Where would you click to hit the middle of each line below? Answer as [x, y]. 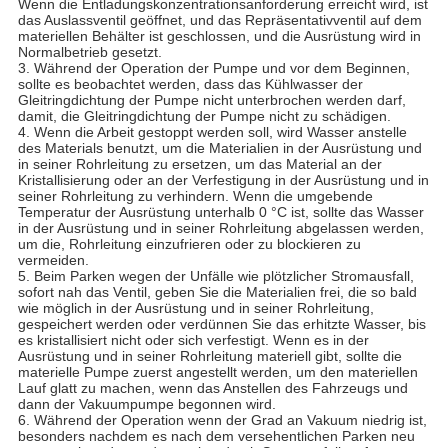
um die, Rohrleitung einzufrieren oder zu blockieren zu [189, 243]
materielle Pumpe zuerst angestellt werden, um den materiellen [217, 371]
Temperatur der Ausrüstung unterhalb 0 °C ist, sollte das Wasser [220, 211]
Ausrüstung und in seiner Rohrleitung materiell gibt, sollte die [209, 355]
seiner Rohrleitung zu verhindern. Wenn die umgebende [195, 195]
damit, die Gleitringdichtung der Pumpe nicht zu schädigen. [204, 115]
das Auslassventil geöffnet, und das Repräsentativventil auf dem [219, 19]
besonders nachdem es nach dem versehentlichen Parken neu [216, 435]
